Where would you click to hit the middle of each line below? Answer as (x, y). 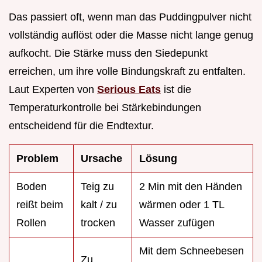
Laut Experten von (53, 90)
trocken (98, 223)
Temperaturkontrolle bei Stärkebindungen (105, 108)
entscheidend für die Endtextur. (81, 126)
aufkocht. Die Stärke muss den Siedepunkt (108, 54)
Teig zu (97, 187)
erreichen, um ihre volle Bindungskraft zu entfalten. (127, 72)
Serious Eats (129, 90)
